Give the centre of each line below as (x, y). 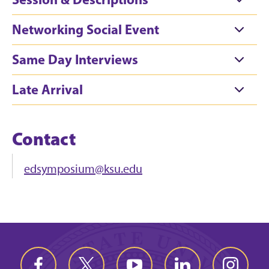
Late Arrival (47, 90)
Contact (44, 139)
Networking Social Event (142, 30)
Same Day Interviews (75, 60)
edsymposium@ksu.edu (83, 169)
